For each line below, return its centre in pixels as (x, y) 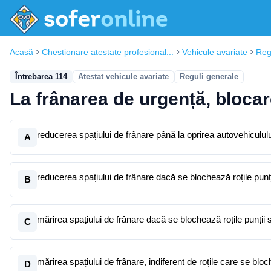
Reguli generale (209, 77)
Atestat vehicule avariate (123, 77)
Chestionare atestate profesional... (108, 52)
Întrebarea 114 (41, 77)
